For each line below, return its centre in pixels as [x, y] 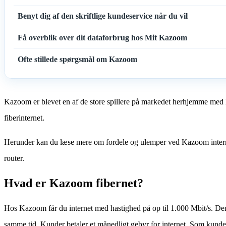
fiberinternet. [24, 118]
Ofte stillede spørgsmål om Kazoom [77, 59]
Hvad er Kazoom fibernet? [74, 183]
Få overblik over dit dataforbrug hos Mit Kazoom [102, 37]
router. [14, 158]
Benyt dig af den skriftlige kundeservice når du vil [103, 16]
